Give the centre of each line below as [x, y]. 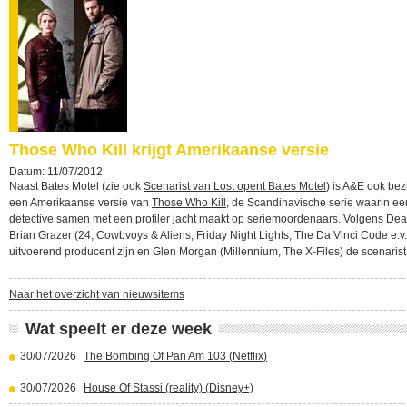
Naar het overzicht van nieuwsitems [97, 294]
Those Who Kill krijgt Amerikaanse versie [169, 150]
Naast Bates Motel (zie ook [76, 186]
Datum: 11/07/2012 [56, 172]
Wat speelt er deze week [119, 329]
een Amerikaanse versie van [80, 203]
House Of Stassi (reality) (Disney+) [169, 388]
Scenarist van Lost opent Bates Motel [235, 186]
